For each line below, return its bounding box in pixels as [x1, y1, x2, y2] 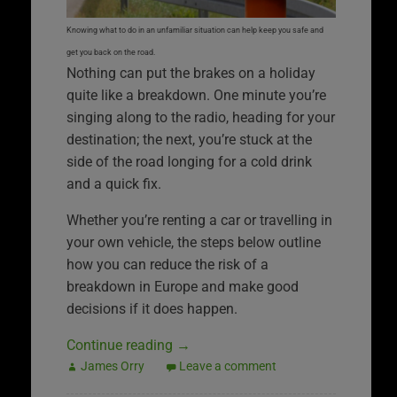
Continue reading [66, 337, 176, 354]
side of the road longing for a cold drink [66, 153, 312, 171]
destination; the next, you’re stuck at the [66, 131, 312, 149]
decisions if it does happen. [66, 300, 237, 318]
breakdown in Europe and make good [66, 278, 299, 296]
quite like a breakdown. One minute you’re [66, 87, 326, 105]
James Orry [81, 359, 144, 374]
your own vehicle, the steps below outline [66, 234, 321, 252]
